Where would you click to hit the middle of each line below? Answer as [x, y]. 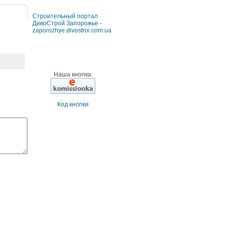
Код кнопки [73, 104]
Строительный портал [65, 16]
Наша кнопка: [73, 74]
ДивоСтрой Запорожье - [67, 23]
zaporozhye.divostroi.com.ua [72, 30]
